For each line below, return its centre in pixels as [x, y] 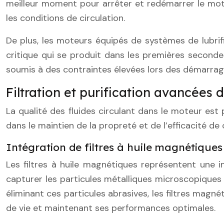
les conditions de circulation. [65, 18]
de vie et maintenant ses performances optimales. [111, 208]
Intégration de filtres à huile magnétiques [114, 147]
